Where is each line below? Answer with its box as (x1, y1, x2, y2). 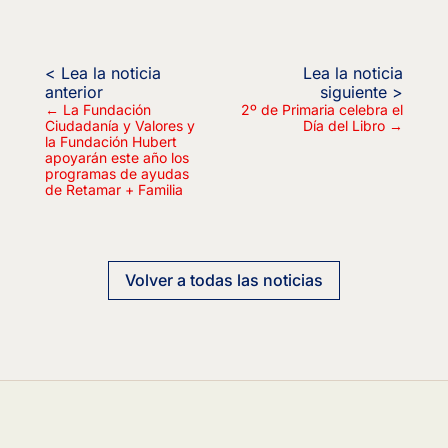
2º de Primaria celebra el (241, 101, 404, 119)
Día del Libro (303, 117, 386, 135)
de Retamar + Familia (44, 181, 183, 199)
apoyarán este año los (44, 149, 189, 167)
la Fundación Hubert (44, 133, 177, 151)
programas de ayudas (44, 165, 189, 183)
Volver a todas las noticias (124, 270, 323, 290)
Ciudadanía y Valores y (44, 117, 195, 135)
